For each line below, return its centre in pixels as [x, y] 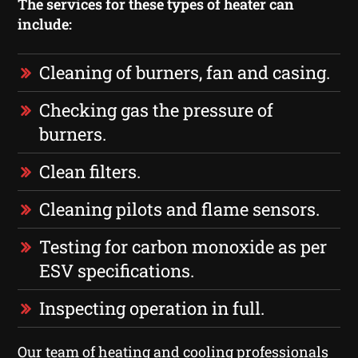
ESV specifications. [117, 270]
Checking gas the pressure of [157, 109]
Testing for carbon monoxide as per [183, 246]
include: [45, 24]
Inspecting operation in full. [152, 308]
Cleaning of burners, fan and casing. [185, 72]
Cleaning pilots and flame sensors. [180, 209]
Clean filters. [90, 171]
